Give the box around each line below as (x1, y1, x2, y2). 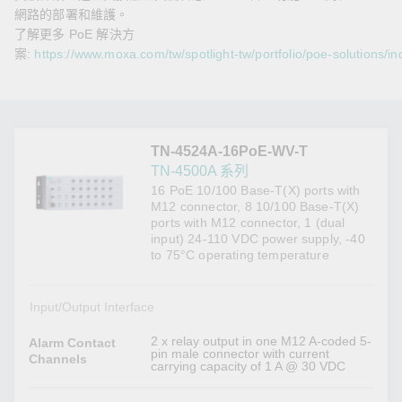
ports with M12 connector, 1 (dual (151, 215, 345, 231)
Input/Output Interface (29, 300, 154, 315)
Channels (29, 352, 88, 367)
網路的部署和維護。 (14, 7, 129, 22)
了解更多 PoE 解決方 (14, 27, 135, 42)
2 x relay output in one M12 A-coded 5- (151, 334, 372, 349)
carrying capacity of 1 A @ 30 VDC (151, 359, 346, 374)
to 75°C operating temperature (151, 248, 329, 263)
